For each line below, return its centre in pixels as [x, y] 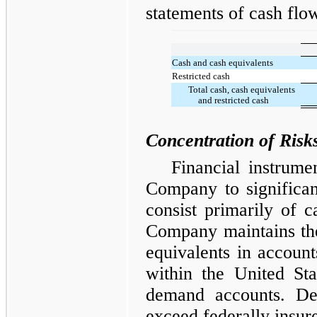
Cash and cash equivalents [223, 62]
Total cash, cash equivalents [242, 89]
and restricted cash [233, 100]
